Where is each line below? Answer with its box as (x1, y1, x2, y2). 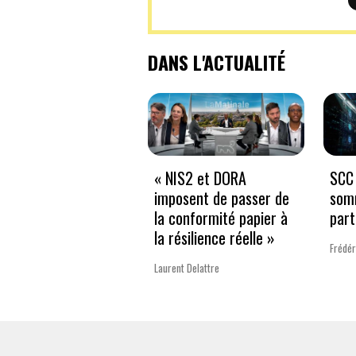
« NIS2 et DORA (154, 165, 246, 190)
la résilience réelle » (154, 225, 275, 250)
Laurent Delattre (154, 259, 219, 276)
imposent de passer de (154, 185, 289, 210)
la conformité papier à (154, 205, 288, 230)
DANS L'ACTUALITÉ (148, 48, 285, 77)
